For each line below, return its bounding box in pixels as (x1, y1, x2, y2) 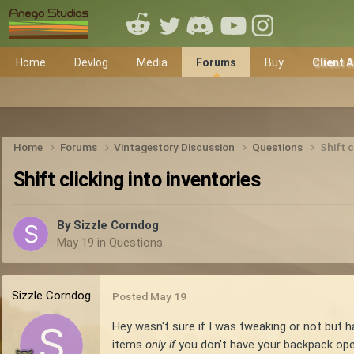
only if (145, 337, 179, 352)
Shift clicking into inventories (13, 168, 262, 191)
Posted (112, 290, 150, 303)
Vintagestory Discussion (114, 140, 238, 153)
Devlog (74, 56, 108, 69)
